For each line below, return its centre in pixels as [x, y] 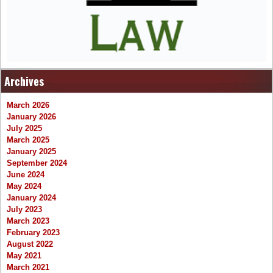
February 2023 [33, 233]
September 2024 [37, 163]
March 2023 [28, 221]
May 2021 [24, 256]
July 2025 [24, 129]
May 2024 [24, 186]
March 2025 [28, 140]
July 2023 [24, 210]
